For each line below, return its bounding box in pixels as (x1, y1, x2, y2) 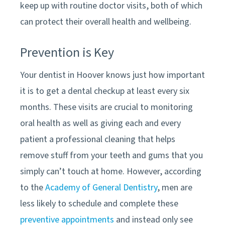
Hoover (76, 68, 104, 81)
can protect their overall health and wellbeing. (20, 15, 193, 28)
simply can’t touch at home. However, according (20, 165, 201, 178)
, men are (157, 181, 192, 194)
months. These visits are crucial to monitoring (20, 100, 193, 114)
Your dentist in (20, 68, 76, 81)
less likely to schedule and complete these (20, 197, 178, 210)
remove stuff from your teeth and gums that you (20, 149, 203, 162)
